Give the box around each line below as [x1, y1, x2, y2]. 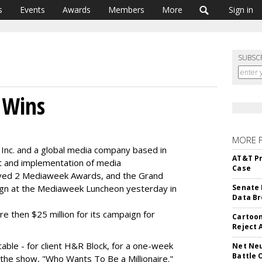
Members [108, 4, 144, 15]
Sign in [229, 4, 253, 15]
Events [20, 4, 45, 15]
